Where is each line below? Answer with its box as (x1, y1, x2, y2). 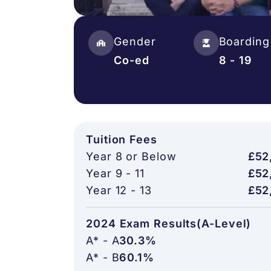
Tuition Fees (86, 133, 157, 146)
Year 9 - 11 (86, 167, 145, 180)
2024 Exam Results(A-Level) (86, 217, 252, 230)
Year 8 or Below (86, 150, 177, 163)
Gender (114, 35, 156, 48)
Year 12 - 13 (86, 184, 152, 197)
